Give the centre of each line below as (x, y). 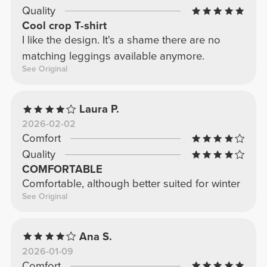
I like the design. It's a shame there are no (121, 40)
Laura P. (100, 109)
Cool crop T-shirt (64, 26)
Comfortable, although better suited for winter (131, 184)
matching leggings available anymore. (113, 56)
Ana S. (96, 236)
